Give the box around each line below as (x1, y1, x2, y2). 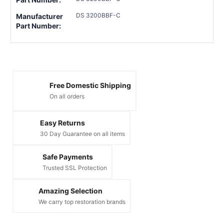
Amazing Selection (38, 186, 102, 195)
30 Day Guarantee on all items (40, 129, 125, 137)
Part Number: (16, 21, 61, 30)
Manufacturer (16, 11, 63, 20)
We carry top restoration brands (38, 197, 125, 205)
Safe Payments (42, 152, 93, 161)
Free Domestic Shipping (49, 81, 131, 90)
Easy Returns (40, 118, 85, 127)
